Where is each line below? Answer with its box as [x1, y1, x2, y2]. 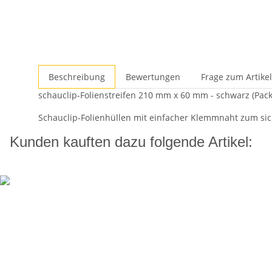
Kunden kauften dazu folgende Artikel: [10, 134, 253, 150]
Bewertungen [126, 71, 180, 83]
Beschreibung [49, 71, 105, 83]
